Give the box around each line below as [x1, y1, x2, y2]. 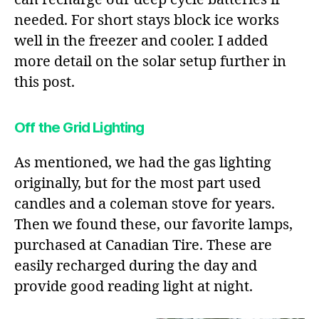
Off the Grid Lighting [14, 119, 145, 137]
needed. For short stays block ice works [14, 11, 279, 30]
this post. [14, 73, 75, 92]
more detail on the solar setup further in [14, 53, 286, 71]
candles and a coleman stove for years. [14, 195, 275, 214]
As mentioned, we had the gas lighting [14, 154, 271, 172]
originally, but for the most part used [14, 174, 261, 193]
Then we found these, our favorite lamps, [14, 216, 293, 234]
